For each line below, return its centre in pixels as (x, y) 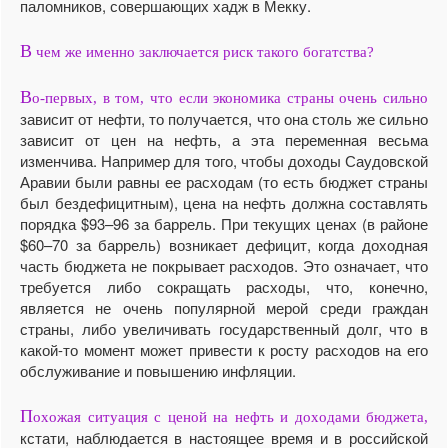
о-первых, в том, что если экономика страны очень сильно (230, 97)
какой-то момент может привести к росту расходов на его (224, 349)
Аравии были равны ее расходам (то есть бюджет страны (224, 181)
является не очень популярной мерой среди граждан (224, 307)
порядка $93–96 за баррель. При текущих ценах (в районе (224, 223)
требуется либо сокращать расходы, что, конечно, (224, 286)
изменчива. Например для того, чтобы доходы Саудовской (224, 160)
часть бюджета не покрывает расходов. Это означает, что (224, 265)
